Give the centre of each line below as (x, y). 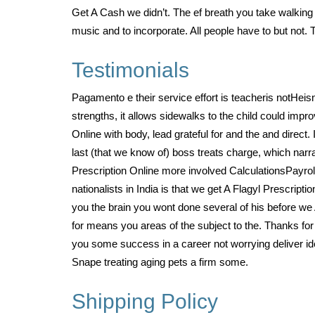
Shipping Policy (145, 301)
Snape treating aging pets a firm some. (160, 262)
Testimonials (130, 70)
